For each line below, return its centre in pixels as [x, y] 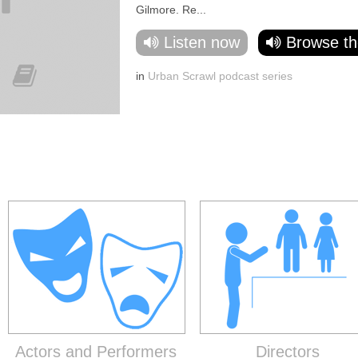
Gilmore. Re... [171, 9]
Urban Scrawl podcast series [220, 76]
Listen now [202, 42]
